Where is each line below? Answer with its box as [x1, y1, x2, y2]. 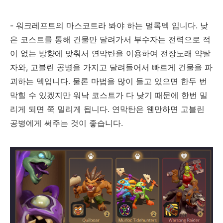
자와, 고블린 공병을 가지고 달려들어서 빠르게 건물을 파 [10, 62, 213, 72]
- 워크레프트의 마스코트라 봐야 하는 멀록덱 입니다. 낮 [10, 20, 208, 30]
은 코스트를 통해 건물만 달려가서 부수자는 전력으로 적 [10, 34, 211, 44]
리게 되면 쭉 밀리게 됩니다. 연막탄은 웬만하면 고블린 [10, 104, 205, 114]
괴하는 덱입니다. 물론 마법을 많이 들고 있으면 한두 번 [10, 76, 207, 86]
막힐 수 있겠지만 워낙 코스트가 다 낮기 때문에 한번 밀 [10, 90, 208, 100]
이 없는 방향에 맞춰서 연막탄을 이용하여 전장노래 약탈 [10, 48, 211, 58]
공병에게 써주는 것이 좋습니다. [10, 117, 123, 128]
